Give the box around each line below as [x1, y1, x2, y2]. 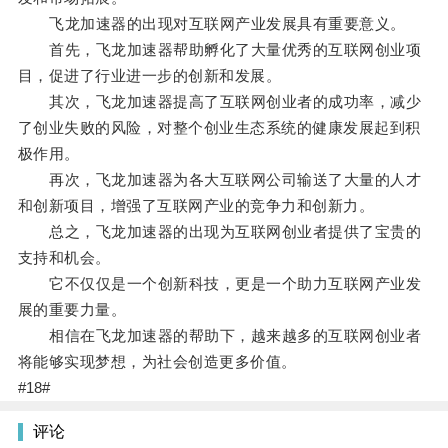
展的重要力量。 [17, 301, 127, 319]
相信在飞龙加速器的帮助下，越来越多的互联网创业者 [17, 327, 422, 345]
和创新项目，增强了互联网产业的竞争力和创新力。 [17, 197, 375, 215]
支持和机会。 [17, 249, 111, 267]
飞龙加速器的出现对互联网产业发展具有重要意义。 [17, 15, 406, 33]
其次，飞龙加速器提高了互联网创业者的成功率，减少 [17, 93, 422, 111]
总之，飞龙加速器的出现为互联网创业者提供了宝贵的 [17, 223, 422, 241]
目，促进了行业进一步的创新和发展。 [17, 67, 282, 85]
